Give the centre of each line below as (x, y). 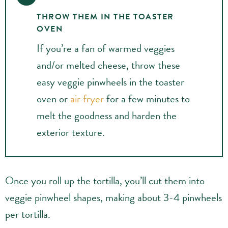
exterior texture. (71, 132)
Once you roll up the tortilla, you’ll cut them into (105, 180)
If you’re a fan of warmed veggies (106, 48)
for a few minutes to (147, 98)
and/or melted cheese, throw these (108, 65)
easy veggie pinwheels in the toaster (110, 82)
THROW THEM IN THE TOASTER (105, 17)
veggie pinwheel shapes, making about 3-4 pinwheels (113, 197)
